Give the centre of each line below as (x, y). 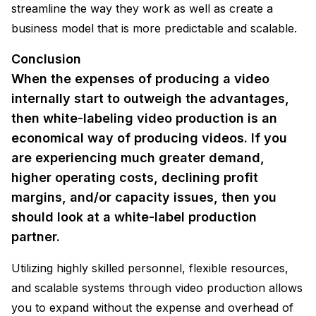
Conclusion (46, 59)
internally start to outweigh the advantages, (150, 98)
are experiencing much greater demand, (138, 157)
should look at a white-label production (134, 217)
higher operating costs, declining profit (135, 177)
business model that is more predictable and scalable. (154, 28)
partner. (36, 236)
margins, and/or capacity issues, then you (144, 197)
